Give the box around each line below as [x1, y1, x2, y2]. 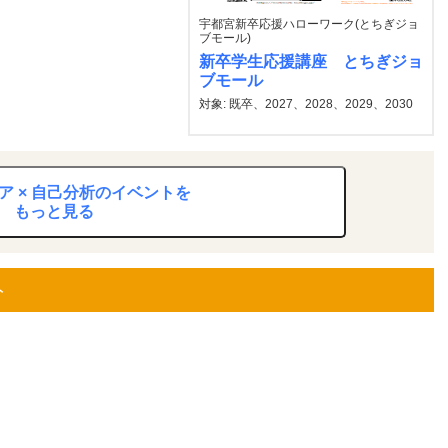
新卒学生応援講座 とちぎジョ [199, 53, 423, 70]
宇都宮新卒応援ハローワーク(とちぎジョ [199, 17, 419, 31]
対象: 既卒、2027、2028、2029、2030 [199, 97, 413, 111]
